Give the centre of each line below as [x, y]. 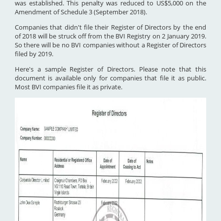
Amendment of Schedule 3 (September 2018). [81, 12]
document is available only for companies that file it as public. [110, 78]
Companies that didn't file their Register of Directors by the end [110, 27]
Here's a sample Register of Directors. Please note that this [110, 69]
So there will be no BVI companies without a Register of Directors [110, 45]
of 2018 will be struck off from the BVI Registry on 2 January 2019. [110, 36]
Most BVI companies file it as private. [69, 87]
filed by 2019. [34, 54]
